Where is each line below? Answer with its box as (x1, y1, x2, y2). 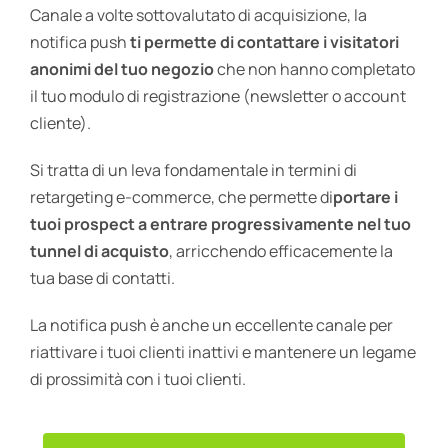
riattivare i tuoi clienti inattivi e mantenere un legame (29, 340, 416, 363)
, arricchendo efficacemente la (168, 239, 393, 262)
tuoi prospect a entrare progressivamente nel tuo (29, 212, 411, 235)
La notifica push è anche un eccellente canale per (29, 313, 393, 336)
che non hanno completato (216, 57, 415, 80)
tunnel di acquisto (29, 239, 169, 262)
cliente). (29, 111, 91, 134)
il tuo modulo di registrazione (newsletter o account (29, 84, 406, 107)
